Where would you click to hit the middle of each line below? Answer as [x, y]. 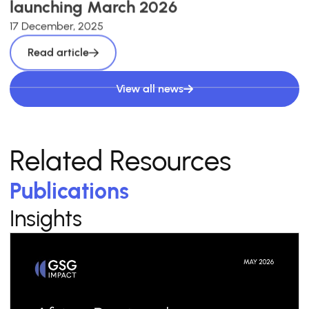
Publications [69, 191]
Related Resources [120, 161]
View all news [150, 89]
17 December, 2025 [57, 23]
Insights [46, 219]
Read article [58, 49]
